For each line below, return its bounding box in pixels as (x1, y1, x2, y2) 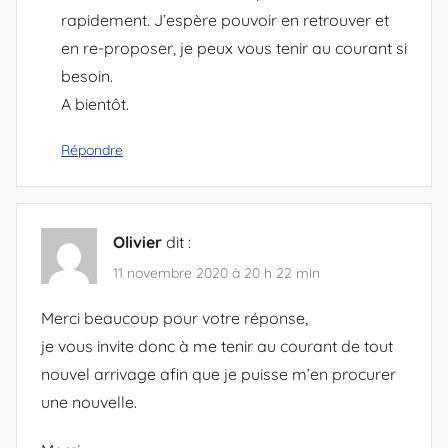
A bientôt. (61, 94, 129, 115)
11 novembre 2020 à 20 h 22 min (113, 263, 320, 282)
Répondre (61, 141, 123, 160)
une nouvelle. (41, 391, 137, 412)
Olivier (113, 232, 162, 253)
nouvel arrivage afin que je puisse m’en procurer (41, 363, 396, 384)
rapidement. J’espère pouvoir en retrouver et (61, 10, 389, 31)
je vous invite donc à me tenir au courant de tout (41, 335, 393, 356)
